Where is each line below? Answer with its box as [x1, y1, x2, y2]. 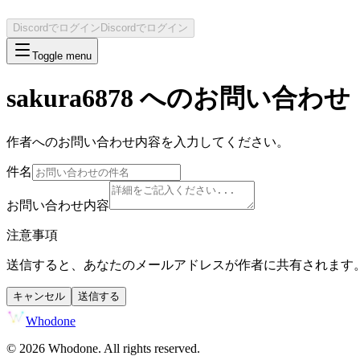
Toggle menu [32, 50, 92, 62]
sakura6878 [6, 84, 133, 113]
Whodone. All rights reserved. [45, 341, 200, 355]
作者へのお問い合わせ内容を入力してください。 [6, 134, 289, 149]
